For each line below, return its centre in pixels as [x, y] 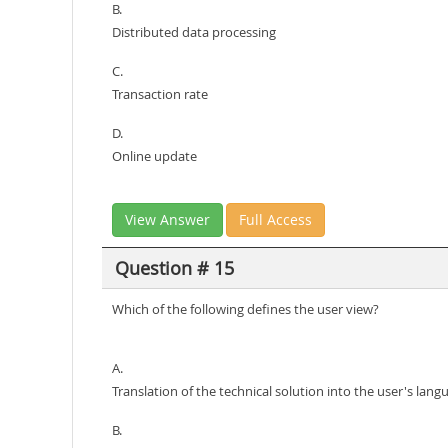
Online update [154, 156]
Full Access [275, 219]
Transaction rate [160, 94]
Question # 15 [174, 267]
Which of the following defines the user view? [245, 309]
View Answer [167, 219]
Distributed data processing [194, 32]
